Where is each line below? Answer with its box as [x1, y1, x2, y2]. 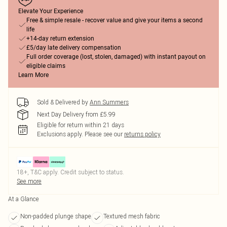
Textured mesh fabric [103, 212, 160, 220]
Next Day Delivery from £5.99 [37, 110, 116, 118]
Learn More [18, 71, 49, 79]
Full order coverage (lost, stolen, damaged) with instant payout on [26, 53, 206, 60]
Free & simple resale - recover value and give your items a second [26, 17, 203, 24]
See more [17, 177, 42, 185]
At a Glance [8, 195, 39, 203]
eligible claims [26, 62, 65, 69]
